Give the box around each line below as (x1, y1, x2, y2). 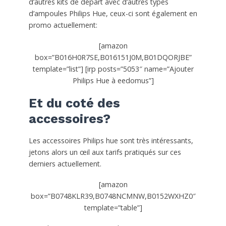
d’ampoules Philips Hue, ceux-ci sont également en (28, 9, 197, 19)
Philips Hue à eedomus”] (72, 76, 154, 86)
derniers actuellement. (28, 159, 101, 169)
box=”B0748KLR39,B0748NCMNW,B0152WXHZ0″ (30, 191, 196, 201)
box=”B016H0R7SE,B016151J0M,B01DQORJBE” (34, 52, 192, 63)
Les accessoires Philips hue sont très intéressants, (28, 136, 193, 146)
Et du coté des (28, 96, 120, 111)
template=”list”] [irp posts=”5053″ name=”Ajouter (32, 64, 194, 74)
